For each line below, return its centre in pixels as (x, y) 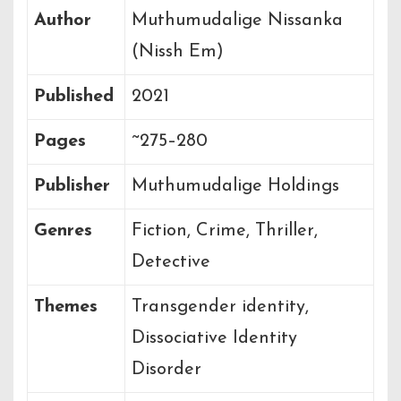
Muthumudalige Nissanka (237, 21)
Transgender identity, (220, 307)
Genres (63, 231)
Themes (66, 307)
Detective (171, 263)
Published (74, 97)
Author (63, 21)
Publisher (72, 187)
